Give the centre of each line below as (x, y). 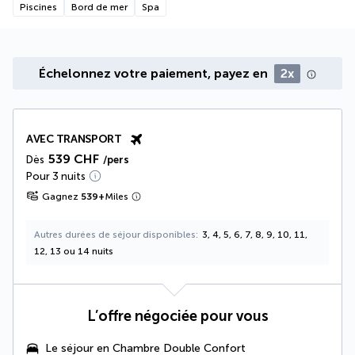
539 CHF (74, 158)
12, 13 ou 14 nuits (74, 251)
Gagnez (60, 196)
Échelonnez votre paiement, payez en (155, 73)
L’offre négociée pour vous (177, 316)
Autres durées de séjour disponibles (115, 234)
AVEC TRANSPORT (74, 139)
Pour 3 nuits (56, 176)
